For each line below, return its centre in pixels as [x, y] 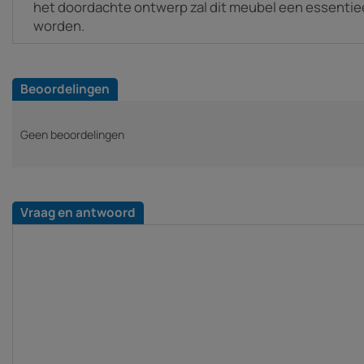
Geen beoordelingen [72, 134]
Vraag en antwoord [78, 212]
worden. [59, 25]
